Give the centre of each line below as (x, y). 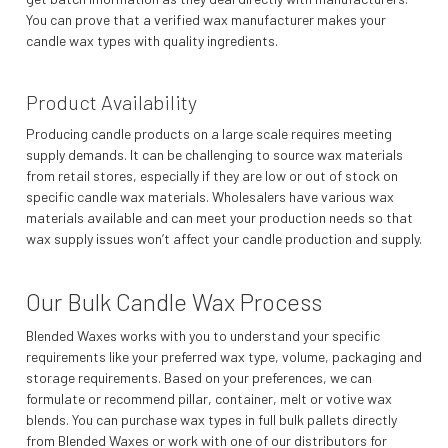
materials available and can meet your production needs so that (219, 218)
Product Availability (111, 102)
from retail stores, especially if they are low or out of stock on (212, 176)
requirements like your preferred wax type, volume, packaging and (224, 357)
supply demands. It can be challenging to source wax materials (214, 155)
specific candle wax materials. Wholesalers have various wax (210, 197)
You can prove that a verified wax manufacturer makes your (206, 20)
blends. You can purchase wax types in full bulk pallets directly (211, 420)
